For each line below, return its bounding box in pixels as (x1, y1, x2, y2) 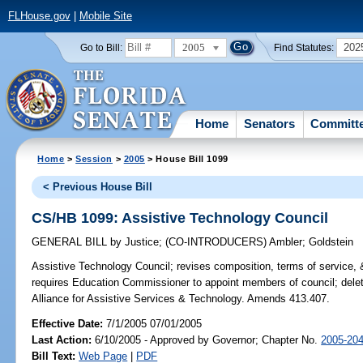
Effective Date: (32, 317, 107, 330)
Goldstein (309, 236, 354, 249)
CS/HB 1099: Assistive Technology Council (32, 209, 329, 226)
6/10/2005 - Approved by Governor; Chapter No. (92, 333, 322, 346)
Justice (122, 236, 160, 249)
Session (75, 153, 113, 164)
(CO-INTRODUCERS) (165, 236, 270, 249)
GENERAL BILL (32, 236, 111, 249)
